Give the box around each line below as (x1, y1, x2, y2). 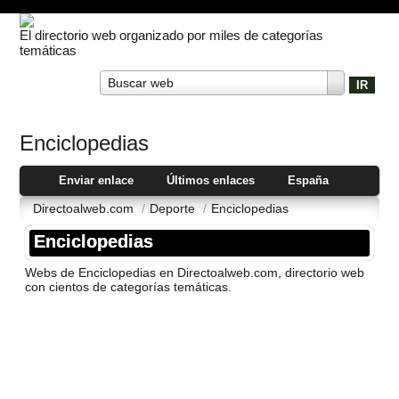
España (287, 173, 329, 187)
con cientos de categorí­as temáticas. (25, 279, 232, 294)
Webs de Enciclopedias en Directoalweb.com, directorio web (25, 265, 365, 280)
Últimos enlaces (167, 173, 256, 187)
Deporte (150, 200, 199, 216)
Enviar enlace (59, 173, 134, 187)
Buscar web (108, 76, 175, 91)
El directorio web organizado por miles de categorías (20, 28, 324, 44)
